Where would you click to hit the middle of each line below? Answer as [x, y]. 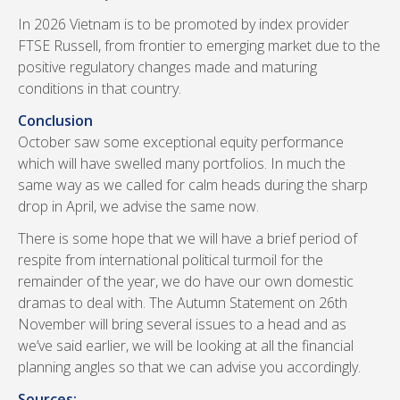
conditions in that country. [100, 88]
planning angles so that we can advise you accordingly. [189, 367]
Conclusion [55, 121]
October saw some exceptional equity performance [181, 142]
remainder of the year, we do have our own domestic [186, 281]
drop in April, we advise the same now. [138, 206]
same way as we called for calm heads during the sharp [193, 185]
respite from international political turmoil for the [171, 260]
